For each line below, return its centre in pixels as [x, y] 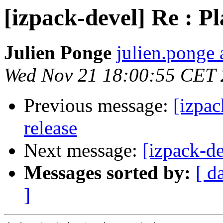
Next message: [83, 150]
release [51, 128]
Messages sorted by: [107, 173]
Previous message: [99, 106]
